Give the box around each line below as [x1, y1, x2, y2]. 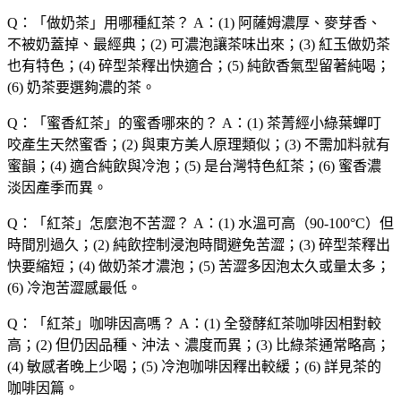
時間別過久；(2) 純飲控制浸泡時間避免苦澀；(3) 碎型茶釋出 [7, 237, 390, 253]
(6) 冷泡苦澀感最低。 [7, 280, 141, 296]
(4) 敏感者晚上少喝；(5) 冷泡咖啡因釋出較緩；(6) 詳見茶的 [7, 359, 381, 375]
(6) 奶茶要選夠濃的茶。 [7, 80, 156, 96]
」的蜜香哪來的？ [104, 115, 218, 132]
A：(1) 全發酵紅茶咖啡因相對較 [175, 316, 381, 332]
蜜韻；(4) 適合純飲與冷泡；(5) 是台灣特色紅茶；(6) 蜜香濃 [7, 158, 381, 175]
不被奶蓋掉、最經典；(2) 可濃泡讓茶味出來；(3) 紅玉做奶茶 [7, 37, 390, 53]
